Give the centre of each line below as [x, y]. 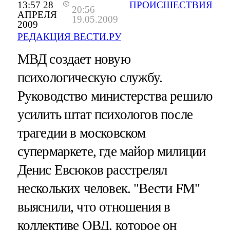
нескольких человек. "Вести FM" [109, 188]
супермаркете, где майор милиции [111, 151]
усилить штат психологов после [105, 114]
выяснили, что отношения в [94, 207]
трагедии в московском [81, 133]
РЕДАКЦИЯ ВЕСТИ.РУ [69, 36]
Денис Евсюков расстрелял [92, 170]
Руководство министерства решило [115, 96]
